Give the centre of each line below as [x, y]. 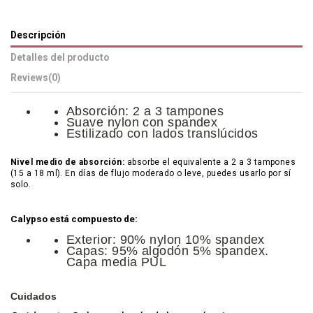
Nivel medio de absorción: [68, 162]
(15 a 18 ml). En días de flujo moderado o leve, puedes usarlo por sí [151, 173]
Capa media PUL [118, 262]
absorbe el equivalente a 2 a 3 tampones [210, 162]
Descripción [38, 35]
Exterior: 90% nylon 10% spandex [166, 239]
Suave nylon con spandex [142, 122]
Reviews [29, 77]
